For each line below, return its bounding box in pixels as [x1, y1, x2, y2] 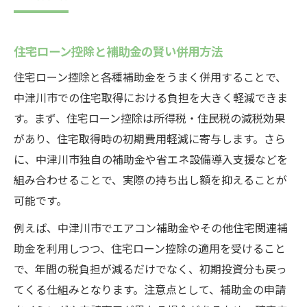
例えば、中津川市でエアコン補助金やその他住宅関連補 [14, 219, 288, 236]
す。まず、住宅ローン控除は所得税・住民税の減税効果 [14, 110, 285, 126]
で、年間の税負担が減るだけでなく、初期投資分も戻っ [14, 260, 287, 277]
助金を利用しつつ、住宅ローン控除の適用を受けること [14, 240, 286, 256]
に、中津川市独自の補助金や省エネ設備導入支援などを [14, 151, 288, 167]
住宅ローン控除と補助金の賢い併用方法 [14, 42, 223, 60]
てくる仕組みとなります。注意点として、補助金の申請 [14, 281, 286, 297]
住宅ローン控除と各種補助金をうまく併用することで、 [14, 69, 286, 85]
